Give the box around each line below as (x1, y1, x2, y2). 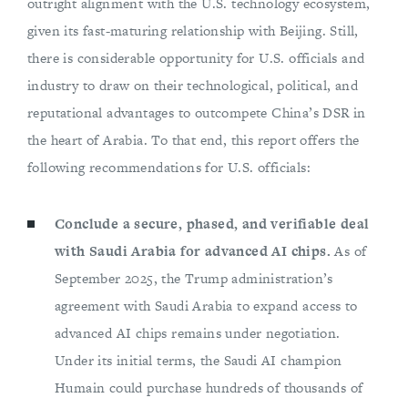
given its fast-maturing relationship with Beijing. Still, (27, 21, 359, 41)
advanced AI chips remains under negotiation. (55, 323, 341, 343)
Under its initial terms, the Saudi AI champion (55, 351, 342, 371)
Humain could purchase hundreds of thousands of (55, 378, 363, 398)
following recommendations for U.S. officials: (27, 158, 311, 178)
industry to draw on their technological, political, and (27, 76, 358, 96)
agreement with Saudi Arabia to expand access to (55, 296, 358, 316)
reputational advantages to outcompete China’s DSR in (27, 103, 366, 123)
